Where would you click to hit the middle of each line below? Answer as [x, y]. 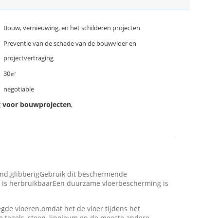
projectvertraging [28, 58]
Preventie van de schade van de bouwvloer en [70, 43]
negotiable [19, 89]
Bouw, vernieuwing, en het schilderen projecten [72, 28]
